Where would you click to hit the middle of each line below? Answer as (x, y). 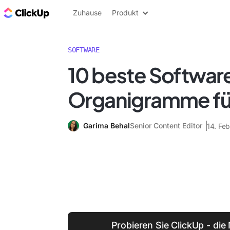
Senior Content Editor (166, 126)
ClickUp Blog (77, 12)
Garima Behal (107, 126)
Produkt (125, 13)
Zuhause (87, 13)
